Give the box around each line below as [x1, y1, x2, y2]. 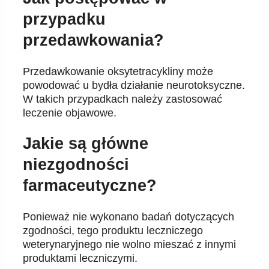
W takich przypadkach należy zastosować [23, 92, 222, 105]
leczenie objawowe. [23, 106, 116, 119]
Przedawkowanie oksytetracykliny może [23, 65, 213, 77]
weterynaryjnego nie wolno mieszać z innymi [23, 238, 236, 250]
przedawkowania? [23, 31, 164, 50]
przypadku [23, 10, 106, 29]
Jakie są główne [23, 134, 148, 153]
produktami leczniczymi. [23, 252, 138, 264]
